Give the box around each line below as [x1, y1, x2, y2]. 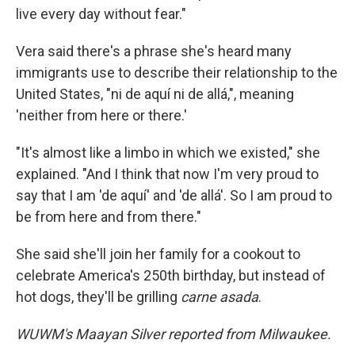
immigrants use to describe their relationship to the [16, 64, 338, 81]
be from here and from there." [16, 208, 201, 225]
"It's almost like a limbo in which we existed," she [16, 144, 320, 161]
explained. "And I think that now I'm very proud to [16, 166, 319, 182]
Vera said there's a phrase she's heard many [16, 43, 292, 59]
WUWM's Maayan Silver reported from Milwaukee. [16, 326, 331, 342]
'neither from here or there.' [16, 107, 187, 124]
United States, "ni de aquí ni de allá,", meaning [16, 86, 294, 102]
